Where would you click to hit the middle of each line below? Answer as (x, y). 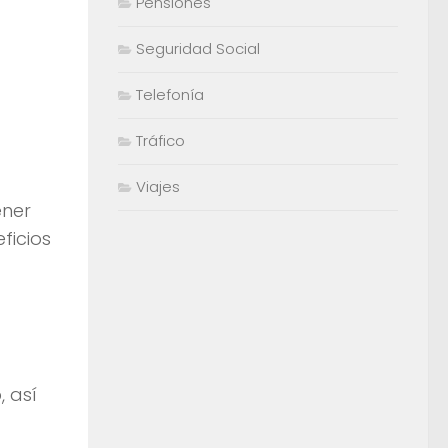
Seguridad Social (198, 49)
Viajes (158, 187)
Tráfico (160, 141)
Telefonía (170, 95)
